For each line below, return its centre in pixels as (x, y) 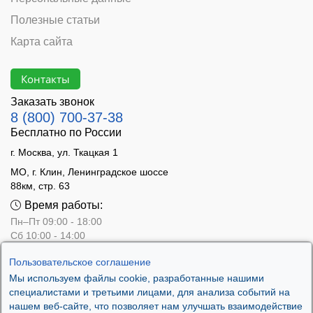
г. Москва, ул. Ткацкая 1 (64, 153)
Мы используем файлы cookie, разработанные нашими (137, 278)
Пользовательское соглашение (80, 262)
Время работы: (64, 205)
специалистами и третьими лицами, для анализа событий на (150, 292)
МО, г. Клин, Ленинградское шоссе (89, 172)
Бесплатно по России (66, 133)
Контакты (45, 79)
